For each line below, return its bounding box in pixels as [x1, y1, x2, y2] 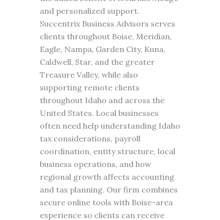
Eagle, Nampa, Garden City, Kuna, [39, 44, 165, 54]
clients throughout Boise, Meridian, [39, 31, 172, 41]
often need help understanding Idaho [39, 121, 180, 131]
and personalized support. [39, 6, 139, 16]
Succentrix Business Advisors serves [39, 19, 175, 28]
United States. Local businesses [39, 108, 159, 118]
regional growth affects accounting [39, 172, 174, 182]
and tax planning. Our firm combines [39, 185, 178, 194]
